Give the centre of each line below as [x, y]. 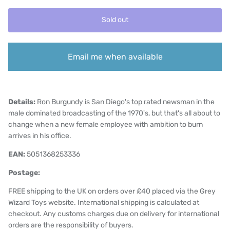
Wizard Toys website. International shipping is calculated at [104, 202]
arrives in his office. [40, 136]
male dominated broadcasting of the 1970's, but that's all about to [114, 113]
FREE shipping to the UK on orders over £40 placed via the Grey [112, 191]
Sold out [115, 20]
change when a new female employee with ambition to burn [106, 124]
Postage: [24, 172]
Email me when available [115, 56]
